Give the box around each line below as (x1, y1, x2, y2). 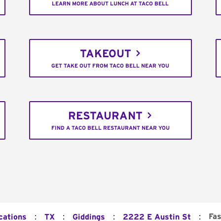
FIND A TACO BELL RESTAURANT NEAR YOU (51, 125, 170, 131)
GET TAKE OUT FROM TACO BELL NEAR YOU (51, 63, 170, 69)
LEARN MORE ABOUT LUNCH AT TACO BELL (52, 1, 169, 7)
